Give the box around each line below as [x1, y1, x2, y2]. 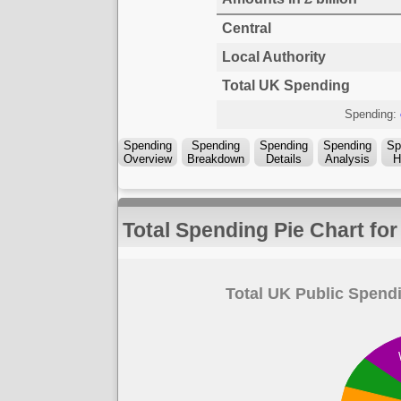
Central [221, 20, 271, 36]
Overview [124, 151, 172, 166]
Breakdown [187, 151, 244, 166]
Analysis [325, 151, 370, 166]
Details [266, 151, 302, 166]
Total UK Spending [221, 77, 350, 93]
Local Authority [221, 48, 326, 64]
